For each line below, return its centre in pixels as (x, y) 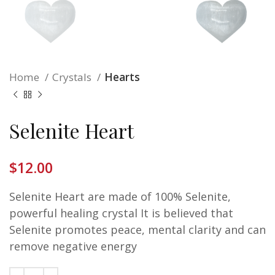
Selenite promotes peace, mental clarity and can (137, 230)
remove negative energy (73, 246)
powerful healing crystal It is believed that (121, 213)
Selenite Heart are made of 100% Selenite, (120, 197)
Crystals (73, 77)
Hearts (122, 77)
